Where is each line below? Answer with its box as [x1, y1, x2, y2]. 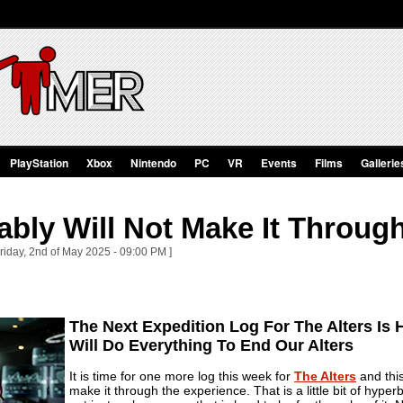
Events [261, 155, 297, 171]
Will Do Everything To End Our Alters [69, 336, 354, 354]
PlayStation [10, 155, 68, 171]
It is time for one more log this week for [69, 368, 294, 383]
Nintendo [130, 155, 176, 171]
